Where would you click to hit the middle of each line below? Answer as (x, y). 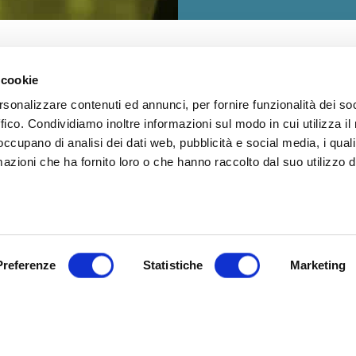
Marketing (318, 265)
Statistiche (173, 265)
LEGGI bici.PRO (275, 252)
